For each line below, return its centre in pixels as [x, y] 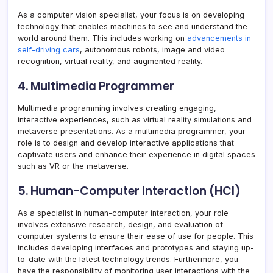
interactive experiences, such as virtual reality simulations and [135, 119]
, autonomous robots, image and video [152, 49]
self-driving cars [49, 49]
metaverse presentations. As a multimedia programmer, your [132, 131]
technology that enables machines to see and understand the [133, 26]
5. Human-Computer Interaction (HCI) [129, 191]
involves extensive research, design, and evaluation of [120, 224]
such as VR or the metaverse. [73, 166]
